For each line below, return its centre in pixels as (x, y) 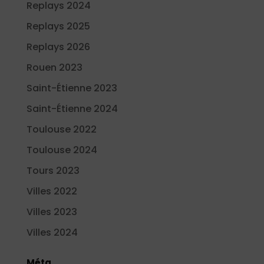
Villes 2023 (52, 212)
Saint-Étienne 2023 (72, 88)
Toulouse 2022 (61, 129)
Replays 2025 (58, 26)
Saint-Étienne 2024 (72, 108)
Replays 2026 (58, 47)
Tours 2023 (53, 170)
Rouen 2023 (54, 67)
